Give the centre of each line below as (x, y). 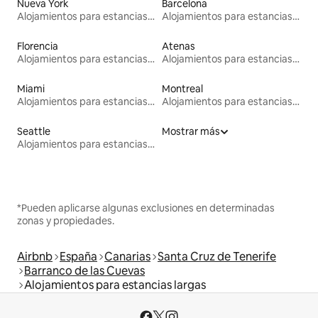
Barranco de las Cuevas (84, 270)
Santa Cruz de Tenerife (217, 256)
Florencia (38, 46)
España (78, 256)
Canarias (127, 256)
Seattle (34, 131)
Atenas (179, 46)
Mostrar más (191, 131)
